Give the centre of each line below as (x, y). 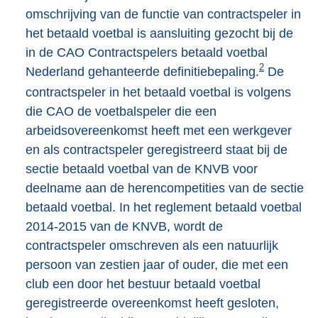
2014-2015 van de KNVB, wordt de (124, 226)
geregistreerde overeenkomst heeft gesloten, (152, 303)
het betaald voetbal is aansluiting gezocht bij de (159, 33)
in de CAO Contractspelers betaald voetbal (147, 52)
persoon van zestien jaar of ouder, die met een (157, 264)
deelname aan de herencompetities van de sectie (165, 188)
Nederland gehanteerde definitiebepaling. (142, 71)
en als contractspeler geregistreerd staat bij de (157, 149)
